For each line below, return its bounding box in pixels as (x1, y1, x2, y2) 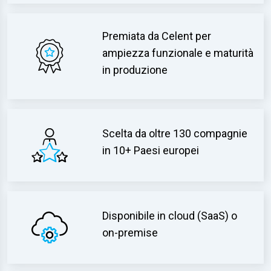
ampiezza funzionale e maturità (102, 47, 254, 59)
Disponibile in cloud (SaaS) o (102, 209, 238, 222)
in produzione (102, 64, 168, 76)
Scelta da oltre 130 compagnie (102, 127, 248, 140)
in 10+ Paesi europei (102, 144, 200, 157)
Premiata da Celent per (102, 30, 212, 42)
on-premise (102, 226, 158, 239)
